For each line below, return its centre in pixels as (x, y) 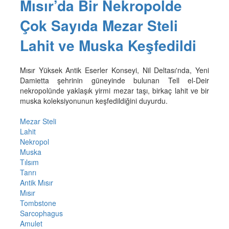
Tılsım (29, 162)
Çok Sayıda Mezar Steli (99, 25)
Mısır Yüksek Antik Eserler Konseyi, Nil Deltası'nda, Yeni (114, 70)
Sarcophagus (41, 213)
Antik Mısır (36, 182)
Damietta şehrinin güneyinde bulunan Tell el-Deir (114, 80)
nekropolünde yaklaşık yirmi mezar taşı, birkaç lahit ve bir (114, 90)
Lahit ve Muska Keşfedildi (108, 45)
